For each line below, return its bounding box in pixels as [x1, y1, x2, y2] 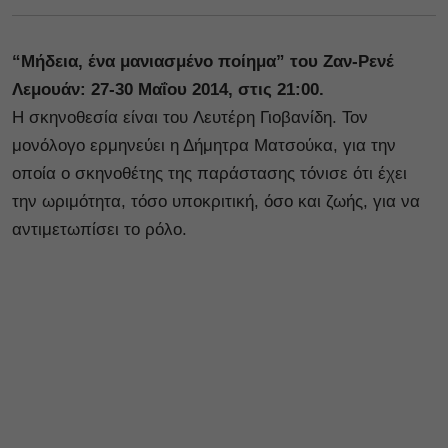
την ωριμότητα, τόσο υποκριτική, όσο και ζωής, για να [12, 191, 420, 211]
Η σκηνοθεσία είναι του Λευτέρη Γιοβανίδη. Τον [12, 107, 368, 127]
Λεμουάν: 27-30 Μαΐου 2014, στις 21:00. [12, 79, 334, 99]
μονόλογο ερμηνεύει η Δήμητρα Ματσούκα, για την [12, 135, 396, 155]
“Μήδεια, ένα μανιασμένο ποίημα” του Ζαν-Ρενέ [12, 51, 394, 71]
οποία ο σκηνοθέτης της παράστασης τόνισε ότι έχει [12, 163, 407, 183]
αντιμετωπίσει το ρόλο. [12, 219, 192, 239]
